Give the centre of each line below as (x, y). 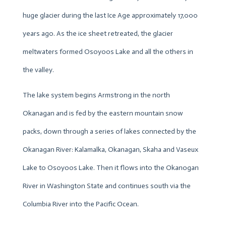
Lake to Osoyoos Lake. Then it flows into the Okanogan (110, 167)
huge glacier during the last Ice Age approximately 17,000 (110, 15)
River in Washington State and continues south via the (106, 186)
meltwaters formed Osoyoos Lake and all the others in (108, 51)
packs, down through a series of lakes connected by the (109, 131)
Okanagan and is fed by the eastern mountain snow (103, 113)
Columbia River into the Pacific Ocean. (80, 204)
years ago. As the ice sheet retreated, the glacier (98, 33)
